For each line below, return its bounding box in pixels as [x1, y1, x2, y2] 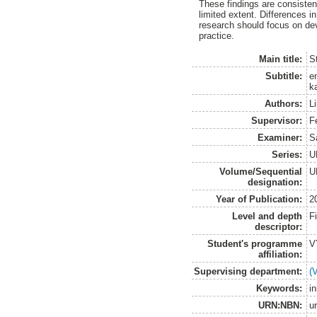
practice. [199, 30, 235, 41]
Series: [272, 149, 303, 160]
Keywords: [256, 282, 303, 294]
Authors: [265, 98, 303, 109]
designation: [248, 176, 303, 188]
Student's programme [207, 238, 303, 249]
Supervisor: [251, 115, 303, 126]
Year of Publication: [216, 193, 303, 204]
